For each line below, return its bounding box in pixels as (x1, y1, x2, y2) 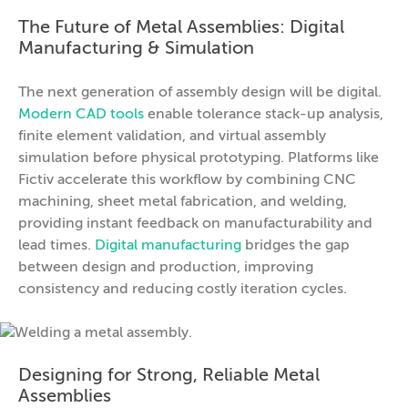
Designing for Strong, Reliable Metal (18, 366, 320, 385)
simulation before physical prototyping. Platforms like (18, 150, 379, 166)
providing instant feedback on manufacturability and (18, 216, 372, 231)
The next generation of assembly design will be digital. (18, 85, 382, 100)
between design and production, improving (18, 260, 313, 275)
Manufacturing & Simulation (18, 39, 254, 58)
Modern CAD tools (18, 107, 144, 122)
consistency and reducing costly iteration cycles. (18, 281, 347, 297)
